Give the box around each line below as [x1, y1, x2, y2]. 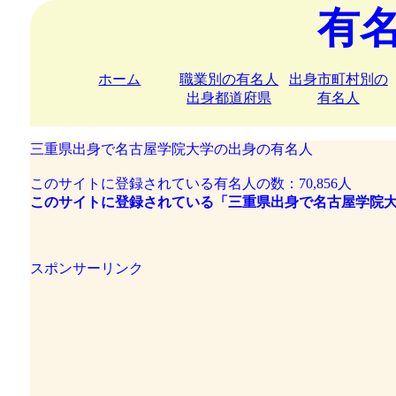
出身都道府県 [187, 90, 272, 105]
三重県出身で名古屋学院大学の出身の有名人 [29, 141, 313, 156]
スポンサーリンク [29, 261, 143, 276]
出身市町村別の [288, 72, 388, 87]
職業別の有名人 [179, 72, 279, 87]
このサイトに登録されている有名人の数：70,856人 [29, 176, 352, 191]
